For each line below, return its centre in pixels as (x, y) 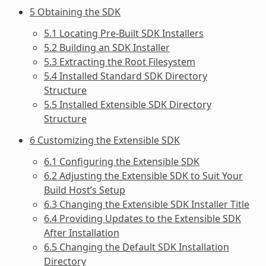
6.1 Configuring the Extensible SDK (121, 161)
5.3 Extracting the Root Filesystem (119, 61)
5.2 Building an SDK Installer (107, 47)
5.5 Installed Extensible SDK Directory (127, 104)
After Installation (81, 232)
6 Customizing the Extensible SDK (104, 140)
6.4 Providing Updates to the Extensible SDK (142, 218)
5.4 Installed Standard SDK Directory (125, 76)
